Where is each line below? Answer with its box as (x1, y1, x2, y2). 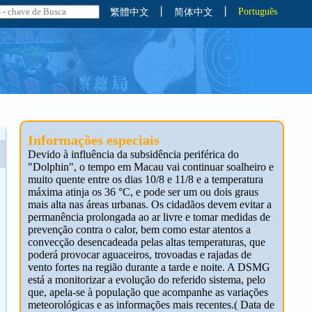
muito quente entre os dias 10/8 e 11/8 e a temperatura (27, 173, 263, 185)
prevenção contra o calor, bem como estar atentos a (27, 224, 251, 235)
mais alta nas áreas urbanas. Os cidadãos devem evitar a (27, 198, 272, 210)
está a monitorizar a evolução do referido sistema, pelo (27, 274, 265, 286)
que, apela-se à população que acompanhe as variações (27, 286, 268, 298)
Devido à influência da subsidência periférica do (27, 148, 239, 160)
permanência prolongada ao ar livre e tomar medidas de (27, 211, 270, 223)
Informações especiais (27, 132, 159, 148)
